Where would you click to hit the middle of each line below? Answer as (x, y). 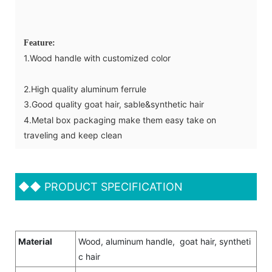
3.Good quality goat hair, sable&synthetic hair (114, 104)
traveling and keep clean (73, 135)
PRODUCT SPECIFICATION (112, 186)
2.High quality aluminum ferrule (86, 89)
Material (35, 241)
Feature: (42, 42)
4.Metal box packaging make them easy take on (120, 120)
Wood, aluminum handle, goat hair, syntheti (165, 241)
